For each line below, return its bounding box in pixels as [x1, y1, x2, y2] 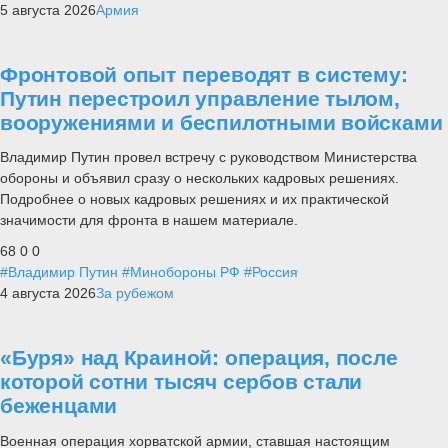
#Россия [244, 263, 298, 280]
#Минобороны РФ [122, 263, 240, 280]
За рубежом [96, 284, 174, 301]
